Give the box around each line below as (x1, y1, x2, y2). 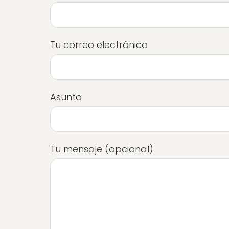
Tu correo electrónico (50, 38, 148, 51)
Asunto (50, 90, 82, 103)
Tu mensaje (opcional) (50, 143, 153, 155)
